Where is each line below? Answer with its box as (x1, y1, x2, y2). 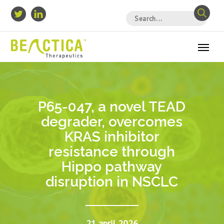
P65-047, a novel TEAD (38, 98, 186, 115)
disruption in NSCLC (45, 173, 178, 190)
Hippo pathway (61, 158, 162, 175)
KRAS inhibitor (64, 128, 159, 145)
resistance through (48, 143, 175, 160)
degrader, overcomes (41, 113, 183, 130)
